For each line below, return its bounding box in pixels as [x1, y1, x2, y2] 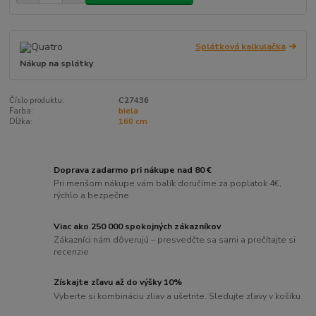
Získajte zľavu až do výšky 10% [54, 276, 183, 288]
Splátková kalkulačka [195, 40, 286, 52]
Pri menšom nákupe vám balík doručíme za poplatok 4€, [54, 178, 282, 190]
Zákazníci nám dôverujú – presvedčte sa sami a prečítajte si [54, 234, 296, 246]
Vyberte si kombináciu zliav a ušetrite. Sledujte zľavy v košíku [54, 291, 301, 303]
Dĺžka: [9, 116, 33, 128]
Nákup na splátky [20, 57, 94, 69]
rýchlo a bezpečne [54, 190, 130, 202]
